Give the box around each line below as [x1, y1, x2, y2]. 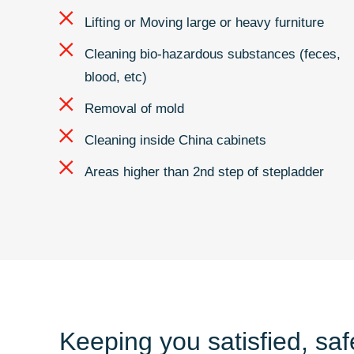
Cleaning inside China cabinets [85, 132, 266, 148]
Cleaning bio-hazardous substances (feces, [85, 46, 341, 62]
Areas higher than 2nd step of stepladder [85, 164, 324, 179]
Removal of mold [85, 100, 184, 116]
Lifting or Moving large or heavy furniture [85, 14, 324, 30]
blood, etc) [85, 69, 147, 85]
